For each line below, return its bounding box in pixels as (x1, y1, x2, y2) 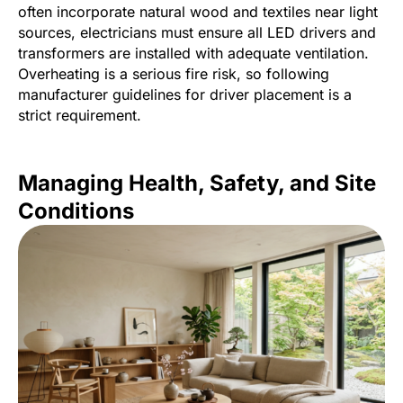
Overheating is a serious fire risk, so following (18, 65, 329, 84)
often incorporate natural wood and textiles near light (18, 3, 378, 22)
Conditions (18, 198, 134, 225)
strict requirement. (18, 106, 141, 125)
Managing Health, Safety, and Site (18, 170, 376, 197)
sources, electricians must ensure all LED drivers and (18, 23, 376, 42)
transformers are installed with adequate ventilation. (18, 44, 369, 63)
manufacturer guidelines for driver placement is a (18, 85, 352, 104)
